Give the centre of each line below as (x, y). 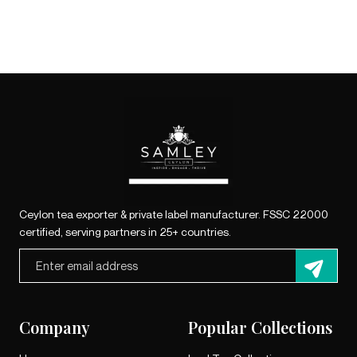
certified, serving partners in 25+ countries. (125, 231)
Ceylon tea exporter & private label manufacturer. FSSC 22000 (174, 214)
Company (55, 327)
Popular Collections (260, 327)
